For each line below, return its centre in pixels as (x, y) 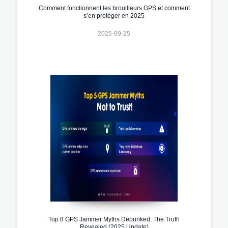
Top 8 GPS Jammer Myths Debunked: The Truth (114, 219)
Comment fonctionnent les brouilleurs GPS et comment (114, 8)
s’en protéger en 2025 (114, 16)
